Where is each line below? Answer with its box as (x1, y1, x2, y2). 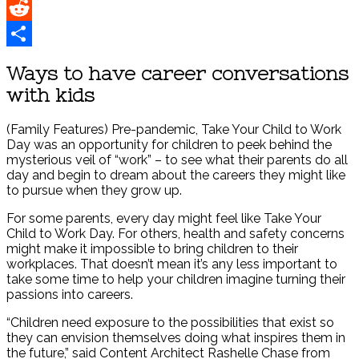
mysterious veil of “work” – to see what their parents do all (6, 152, 348, 168)
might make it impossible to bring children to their (6, 241, 298, 257)
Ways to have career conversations (6, 63, 349, 85)
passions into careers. (6, 287, 133, 303)
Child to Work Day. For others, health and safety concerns (6, 226, 345, 242)
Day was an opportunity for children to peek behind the (6, 137, 332, 153)
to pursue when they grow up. (6, 183, 182, 199)
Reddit (6, 26, 46, 42)
